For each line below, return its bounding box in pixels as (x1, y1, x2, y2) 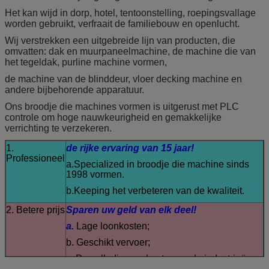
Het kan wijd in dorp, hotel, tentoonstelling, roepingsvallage (5, 8, 256, 18)
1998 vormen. (66, 169, 124, 180)
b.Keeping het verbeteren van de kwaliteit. (66, 186, 244, 196)
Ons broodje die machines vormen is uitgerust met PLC (5, 101, 239, 112)
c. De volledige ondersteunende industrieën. (66, 253, 254, 264)
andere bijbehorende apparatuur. (5, 85, 144, 95)
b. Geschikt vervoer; (66, 237, 150, 247)
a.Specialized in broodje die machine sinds (66, 159, 249, 169)
